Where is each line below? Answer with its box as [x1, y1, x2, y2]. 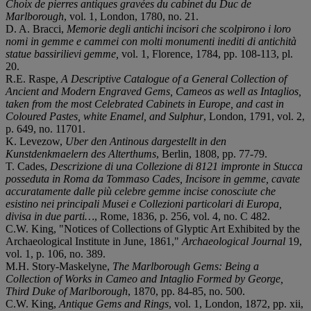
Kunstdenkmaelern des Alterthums [6, 147, 156, 160]
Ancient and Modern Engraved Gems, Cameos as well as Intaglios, [6, 85, 301, 97]
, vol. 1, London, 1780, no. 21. [64, 10, 199, 22]
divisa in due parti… [6, 210, 94, 222]
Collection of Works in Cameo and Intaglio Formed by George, [6, 272, 283, 285]
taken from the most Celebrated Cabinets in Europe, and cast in [6, 97, 284, 110]
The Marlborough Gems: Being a [112, 260, 259, 272]
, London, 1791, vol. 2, [203, 110, 305, 122]
